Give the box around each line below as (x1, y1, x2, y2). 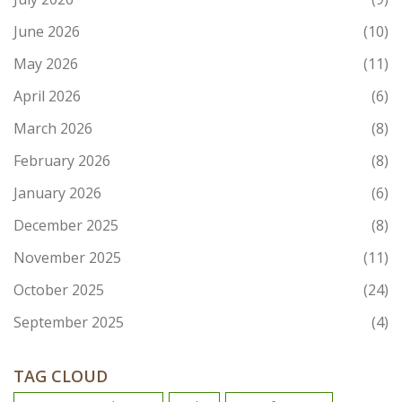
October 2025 (13, 280, 104, 301)
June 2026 (13, 22, 80, 42)
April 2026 (13, 86, 81, 107)
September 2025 (13, 312, 124, 333)
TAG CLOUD (13, 365, 108, 388)
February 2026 (13, 151, 110, 171)
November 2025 (13, 248, 121, 268)
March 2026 (13, 118, 92, 139)
